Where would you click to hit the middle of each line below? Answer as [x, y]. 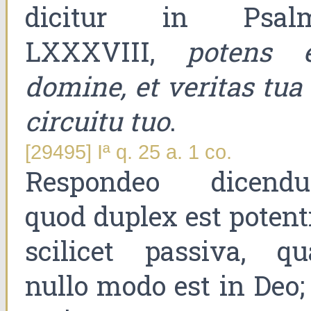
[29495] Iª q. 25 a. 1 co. [128, 152]
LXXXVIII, [106, 52]
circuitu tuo [97, 121]
